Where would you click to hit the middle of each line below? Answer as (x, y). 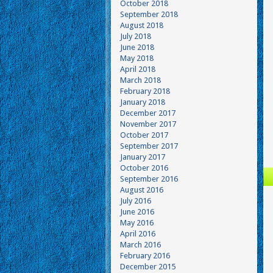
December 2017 (148, 113)
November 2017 (148, 124)
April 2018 (138, 69)
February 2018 (145, 91)
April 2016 (138, 234)
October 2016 (144, 168)
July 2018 (136, 36)
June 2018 (137, 47)
